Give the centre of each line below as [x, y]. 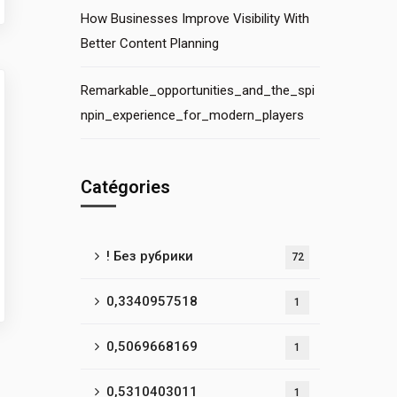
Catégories [125, 187]
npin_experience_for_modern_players [192, 115]
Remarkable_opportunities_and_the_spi [198, 90]
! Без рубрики [150, 256]
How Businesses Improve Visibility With [195, 19]
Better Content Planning [150, 43]
